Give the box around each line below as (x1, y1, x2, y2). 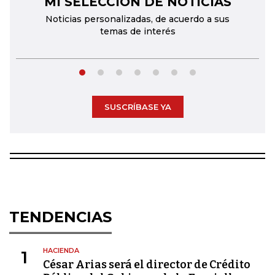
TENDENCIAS (9, 208, 112, 226)
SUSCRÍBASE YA (104, 102, 171, 112)
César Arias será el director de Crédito (43, 258, 250, 271)
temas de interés (99, 26, 176, 37)
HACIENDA (43, 246, 79, 255)
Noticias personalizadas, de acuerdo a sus (45, 14, 230, 25)
